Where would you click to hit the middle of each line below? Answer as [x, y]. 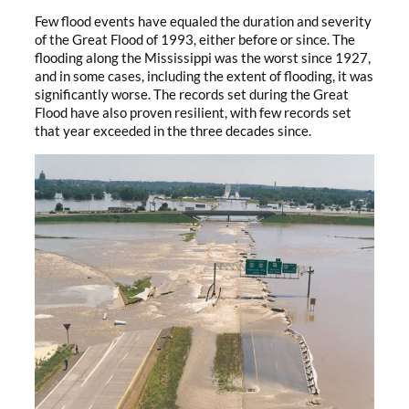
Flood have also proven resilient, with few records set [193, 113]
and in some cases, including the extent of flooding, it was [204, 77]
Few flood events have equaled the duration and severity [203, 22]
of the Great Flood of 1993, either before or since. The [195, 40]
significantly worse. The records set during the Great [192, 95]
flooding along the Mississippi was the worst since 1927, [203, 58]
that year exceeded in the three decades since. [173, 131]
